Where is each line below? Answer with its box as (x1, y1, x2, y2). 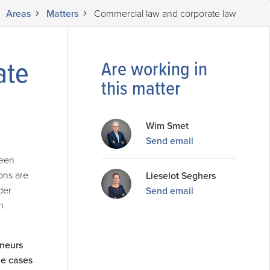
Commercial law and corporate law (94, 8, 236, 20)
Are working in (101, 58, 207, 83)
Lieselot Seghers (146, 170, 216, 182)
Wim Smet (146, 120, 189, 132)
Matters (46, 8, 78, 20)
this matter (101, 77, 181, 102)
